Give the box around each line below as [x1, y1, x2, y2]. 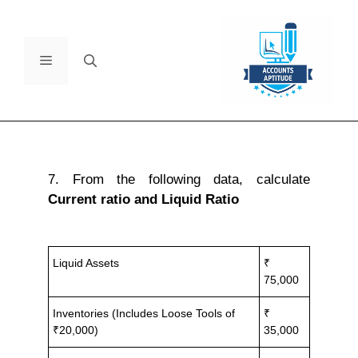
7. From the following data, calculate [48, 172, 310, 188]
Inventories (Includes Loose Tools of [53, 306, 235, 320]
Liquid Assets [53, 256, 119, 269]
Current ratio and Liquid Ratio [48, 192, 239, 208]
